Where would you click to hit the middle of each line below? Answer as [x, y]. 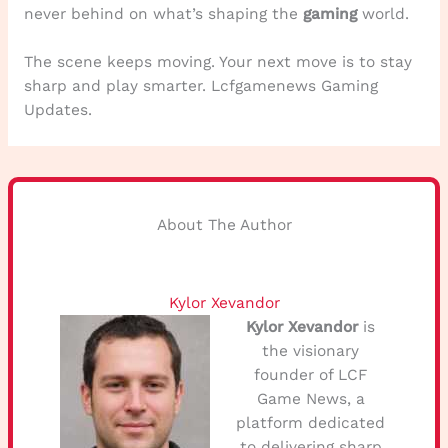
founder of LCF [311, 374]
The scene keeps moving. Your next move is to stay [217, 62]
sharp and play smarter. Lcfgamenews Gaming [200, 86]
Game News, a [310, 398]
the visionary [311, 350]
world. [382, 13]
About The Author [224, 224]
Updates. [57, 110]
